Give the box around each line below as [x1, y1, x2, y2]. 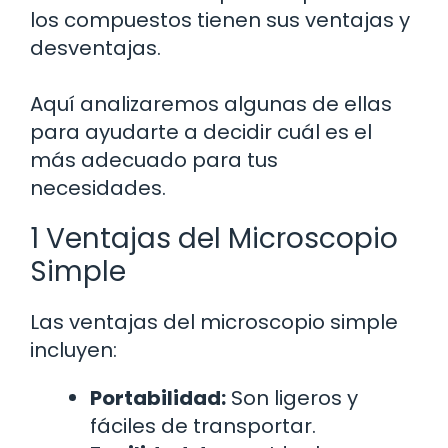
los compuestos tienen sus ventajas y [30, 6, 410, 35]
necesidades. [30, 174, 166, 203]
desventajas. [30, 34, 161, 63]
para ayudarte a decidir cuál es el [30, 118, 372, 147]
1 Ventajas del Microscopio [30, 219, 398, 259]
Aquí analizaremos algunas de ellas [30, 90, 392, 119]
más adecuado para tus [30, 146, 278, 175]
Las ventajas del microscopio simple [30, 308, 398, 337]
